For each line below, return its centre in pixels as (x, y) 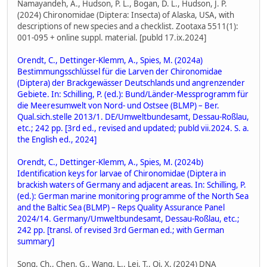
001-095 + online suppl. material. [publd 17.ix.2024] (112, 38)
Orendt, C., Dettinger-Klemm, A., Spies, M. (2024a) (110, 60)
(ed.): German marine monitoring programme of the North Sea (133, 196)
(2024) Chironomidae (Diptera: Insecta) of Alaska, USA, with (126, 15)
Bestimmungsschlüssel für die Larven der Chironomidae (120, 72)
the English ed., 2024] (57, 140)
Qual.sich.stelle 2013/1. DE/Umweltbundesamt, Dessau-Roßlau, (133, 117)
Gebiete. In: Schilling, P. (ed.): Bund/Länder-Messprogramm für (133, 94)
